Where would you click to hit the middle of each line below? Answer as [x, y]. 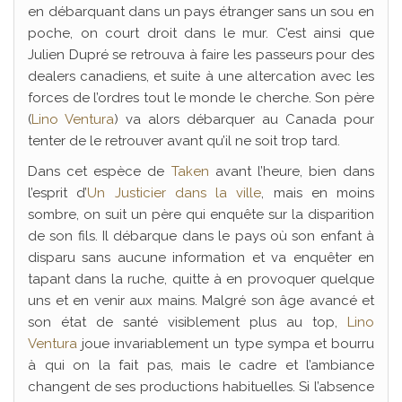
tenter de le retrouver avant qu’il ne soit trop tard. [184, 141]
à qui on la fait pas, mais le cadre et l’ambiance [201, 365]
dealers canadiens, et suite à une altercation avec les [201, 76]
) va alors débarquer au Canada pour [244, 119]
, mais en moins [318, 193]
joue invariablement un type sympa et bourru [226, 344]
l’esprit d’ [58, 193]
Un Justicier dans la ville [175, 193]
